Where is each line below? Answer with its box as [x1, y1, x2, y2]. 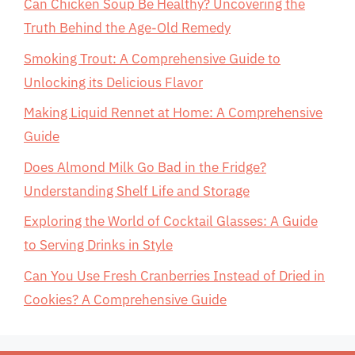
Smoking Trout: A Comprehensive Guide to [24, 49, 281, 67]
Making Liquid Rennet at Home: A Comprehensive [24, 104, 323, 121]
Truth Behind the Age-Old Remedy [24, 19, 231, 36]
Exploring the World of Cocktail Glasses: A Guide [24, 212, 318, 230]
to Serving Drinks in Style [24, 236, 173, 254]
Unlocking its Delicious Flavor [24, 73, 203, 91]
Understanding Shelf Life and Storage [24, 181, 250, 200]
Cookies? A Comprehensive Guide [24, 290, 227, 308]
